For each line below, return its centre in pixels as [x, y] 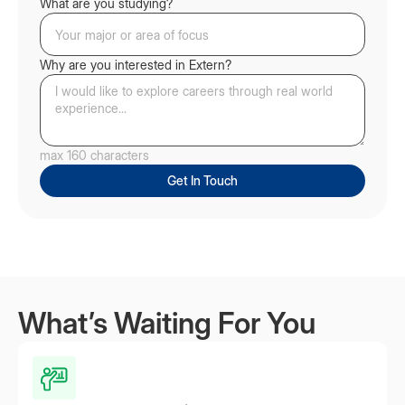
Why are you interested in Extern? [136, 65]
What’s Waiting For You [167, 323]
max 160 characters [94, 155]
